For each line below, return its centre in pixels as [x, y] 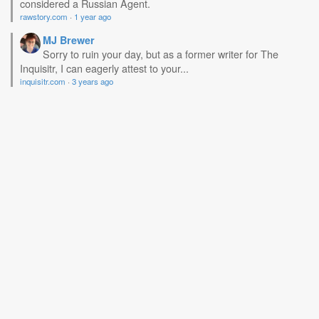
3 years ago [93, 81]
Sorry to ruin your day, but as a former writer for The [161, 54]
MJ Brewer [69, 40]
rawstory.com [44, 16]
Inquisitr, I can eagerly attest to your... [104, 68]
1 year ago [93, 16]
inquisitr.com [43, 81]
